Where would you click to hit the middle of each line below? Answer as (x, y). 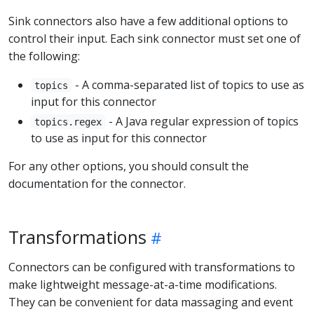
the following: (44, 56)
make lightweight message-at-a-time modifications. (143, 284)
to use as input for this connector (119, 138)
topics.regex (68, 122)
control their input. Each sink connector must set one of (155, 38)
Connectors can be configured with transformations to (152, 267)
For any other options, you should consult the (129, 166)
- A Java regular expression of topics (202, 121)
